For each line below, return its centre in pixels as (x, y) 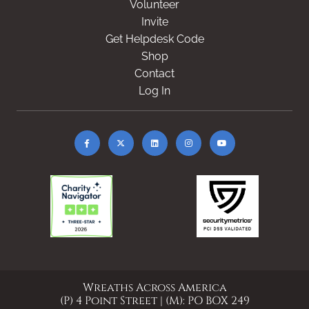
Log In (154, 91)
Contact (154, 73)
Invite (154, 22)
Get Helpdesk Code (154, 39)
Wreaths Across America (154, 288)
